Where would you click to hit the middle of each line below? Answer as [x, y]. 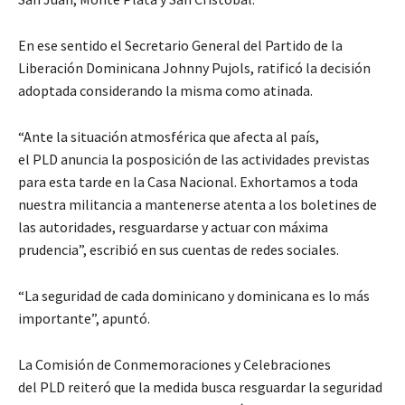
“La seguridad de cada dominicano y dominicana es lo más [194, 296]
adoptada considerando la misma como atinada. [165, 91]
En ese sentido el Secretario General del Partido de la [180, 46]
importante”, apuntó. [84, 319]
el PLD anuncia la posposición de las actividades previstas [194, 160]
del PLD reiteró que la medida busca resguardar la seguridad [200, 387]
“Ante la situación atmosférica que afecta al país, [169, 137]
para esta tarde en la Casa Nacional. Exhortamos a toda [188, 182]
